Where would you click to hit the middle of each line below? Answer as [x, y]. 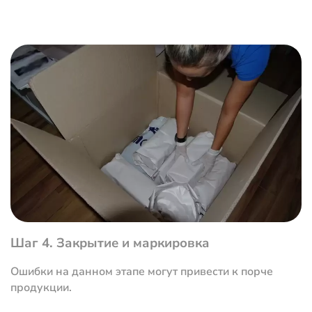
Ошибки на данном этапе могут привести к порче [142, 272]
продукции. [41, 288]
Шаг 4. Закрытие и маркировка [110, 243]
